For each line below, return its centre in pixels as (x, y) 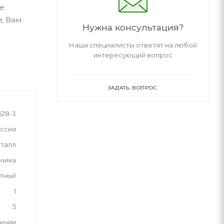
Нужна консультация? (133, 27)
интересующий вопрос (133, 55)
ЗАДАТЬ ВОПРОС (133, 87)
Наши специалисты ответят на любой (133, 45)
